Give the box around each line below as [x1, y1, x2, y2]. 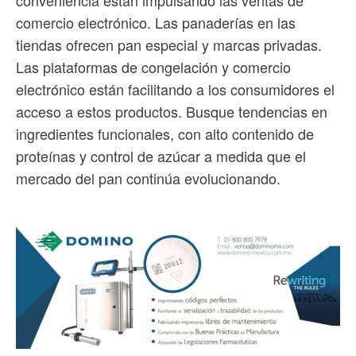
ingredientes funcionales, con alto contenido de [16, 123, 314, 145]
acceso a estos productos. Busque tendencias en [16, 101, 327, 122]
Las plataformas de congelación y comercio [16, 56, 291, 78]
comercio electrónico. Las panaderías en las [16, 12, 296, 33]
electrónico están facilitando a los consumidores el [16, 79, 335, 100]
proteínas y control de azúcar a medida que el [16, 145, 306, 167]
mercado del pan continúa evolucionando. [16, 168, 281, 189]
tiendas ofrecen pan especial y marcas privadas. [16, 34, 322, 56]
